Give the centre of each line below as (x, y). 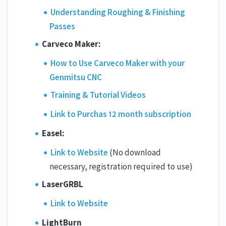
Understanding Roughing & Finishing (118, 12)
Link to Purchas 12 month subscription (121, 114)
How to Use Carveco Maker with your (118, 63)
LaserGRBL (63, 184)
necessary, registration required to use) (121, 166)
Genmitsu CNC (76, 77)
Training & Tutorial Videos (98, 95)
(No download (135, 152)
